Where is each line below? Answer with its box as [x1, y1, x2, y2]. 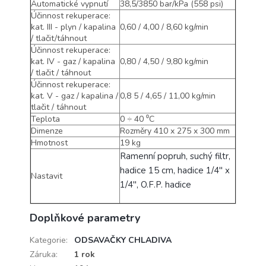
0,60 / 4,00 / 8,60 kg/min [120, 21, 208, 33]
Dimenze [31, 125, 63, 137]
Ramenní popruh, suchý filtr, [120, 150, 230, 162]
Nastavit [31, 170, 62, 182]
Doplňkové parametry [30, 210, 140, 225]
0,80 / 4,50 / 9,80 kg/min [120, 55, 208, 67]
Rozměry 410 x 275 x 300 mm [120, 125, 230, 137]
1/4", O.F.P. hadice [120, 178, 191, 191]
